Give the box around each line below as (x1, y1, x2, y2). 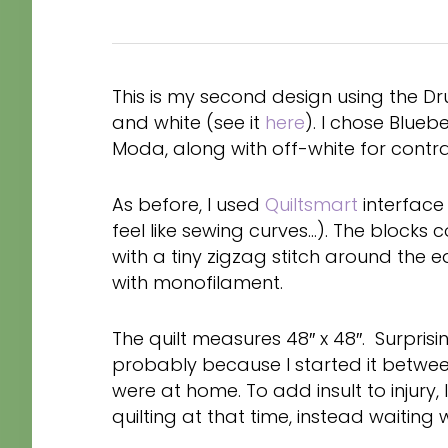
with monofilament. (112, 270, 283, 295)
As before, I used (112, 192, 265, 217)
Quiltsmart (265, 192, 358, 217)
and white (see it (112, 110, 265, 135)
